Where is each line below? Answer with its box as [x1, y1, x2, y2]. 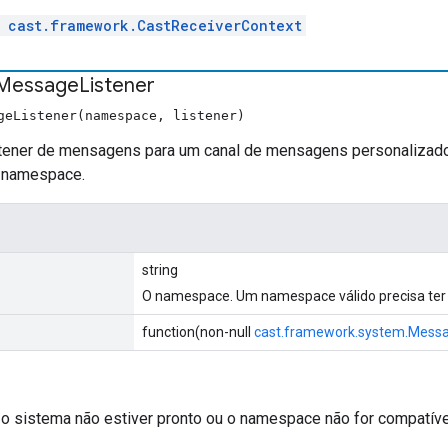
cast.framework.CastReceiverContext [8, 15, 302, 35]
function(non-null [142, 323, 254, 340]
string [142, 261, 178, 278]
